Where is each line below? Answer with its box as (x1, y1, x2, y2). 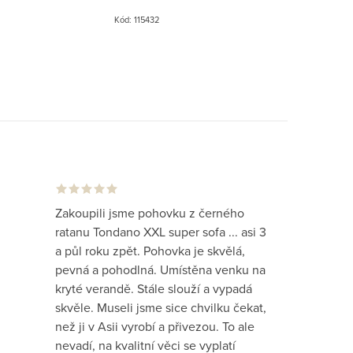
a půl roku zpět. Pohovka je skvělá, (55, 242, 246, 260)
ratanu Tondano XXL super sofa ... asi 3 (55, 223, 267, 241)
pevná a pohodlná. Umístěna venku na (55, 261, 266, 279)
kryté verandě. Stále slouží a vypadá (55, 280, 253, 298)
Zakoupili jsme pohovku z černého (55, 204, 245, 222)
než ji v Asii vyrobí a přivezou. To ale (55, 318, 255, 336)
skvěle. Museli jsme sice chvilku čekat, (55, 299, 267, 317)
